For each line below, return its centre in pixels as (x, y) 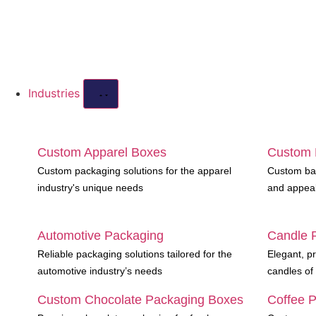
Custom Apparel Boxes (102, 152)
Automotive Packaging (101, 236)
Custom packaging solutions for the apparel (134, 171)
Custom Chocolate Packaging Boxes (140, 299)
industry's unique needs (90, 188)
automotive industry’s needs (100, 271)
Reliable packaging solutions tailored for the (135, 254)
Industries (56, 93)
